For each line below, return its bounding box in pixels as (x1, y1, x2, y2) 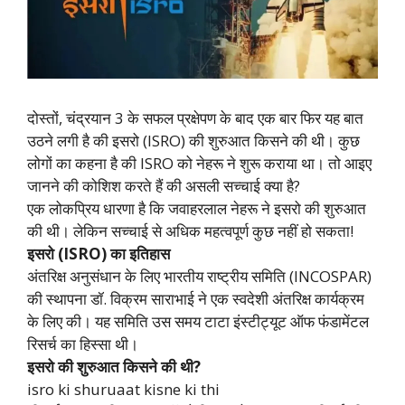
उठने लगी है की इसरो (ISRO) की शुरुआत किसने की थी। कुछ (27, 130, 360, 152)
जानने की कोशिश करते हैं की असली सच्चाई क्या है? (27, 175, 300, 197)
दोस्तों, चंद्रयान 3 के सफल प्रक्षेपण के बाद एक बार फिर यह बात (27, 108, 363, 129)
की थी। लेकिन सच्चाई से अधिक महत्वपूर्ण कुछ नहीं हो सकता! (27, 221, 353, 242)
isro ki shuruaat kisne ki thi (27, 379, 220, 400)
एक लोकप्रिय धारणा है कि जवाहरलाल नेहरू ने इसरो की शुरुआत (27, 198, 366, 220)
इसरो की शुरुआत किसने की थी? (27, 356, 201, 378)
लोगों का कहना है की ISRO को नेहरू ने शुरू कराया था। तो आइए (27, 153, 372, 174)
